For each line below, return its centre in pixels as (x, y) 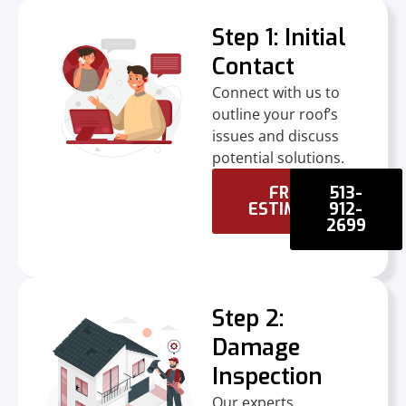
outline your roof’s (275, 114)
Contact (253, 66)
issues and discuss (275, 135)
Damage (256, 347)
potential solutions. (278, 157)
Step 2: (248, 318)
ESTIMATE (289, 209)
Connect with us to (276, 92)
